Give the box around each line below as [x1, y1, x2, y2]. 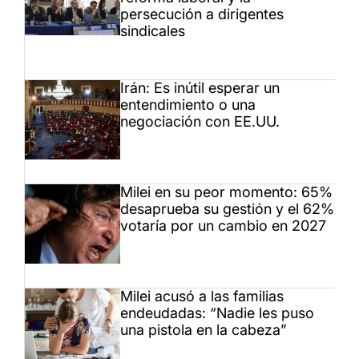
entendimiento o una [120, 96, 256, 114]
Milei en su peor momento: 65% [120, 184, 333, 201]
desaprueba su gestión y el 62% [120, 200, 334, 218]
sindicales [120, 22, 185, 40]
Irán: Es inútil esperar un [120, 79, 280, 97]
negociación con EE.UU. [120, 113, 280, 131]
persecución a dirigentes [120, 6, 284, 23]
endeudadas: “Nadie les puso [120, 305, 314, 322]
